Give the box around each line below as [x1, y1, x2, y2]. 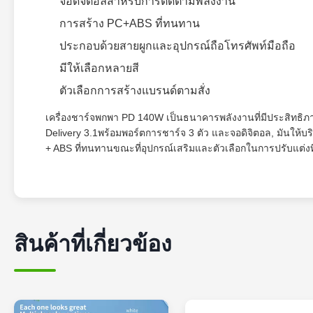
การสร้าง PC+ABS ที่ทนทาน [59, 17, 200, 29]
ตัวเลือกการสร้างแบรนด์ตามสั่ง [59, 85, 210, 96]
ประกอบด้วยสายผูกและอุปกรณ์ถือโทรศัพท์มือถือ [59, 40, 296, 52]
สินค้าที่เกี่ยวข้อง [14, 231, 172, 256]
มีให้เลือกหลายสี [59, 62, 139, 74]
